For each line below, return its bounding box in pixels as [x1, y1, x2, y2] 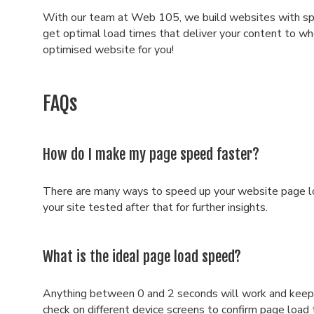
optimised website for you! [42, 42, 174, 57]
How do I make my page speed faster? [42, 145, 259, 164]
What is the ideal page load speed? [42, 247, 241, 266]
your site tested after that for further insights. [42, 200, 271, 216]
